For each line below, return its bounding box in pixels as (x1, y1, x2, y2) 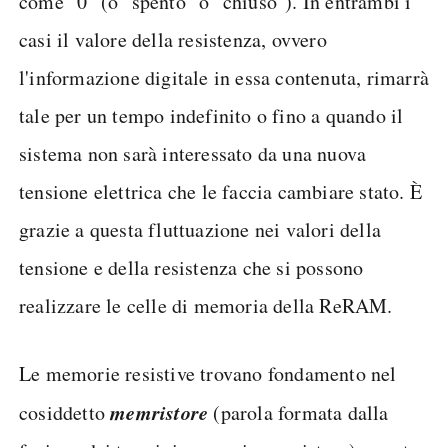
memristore (110, 397, 209, 426)
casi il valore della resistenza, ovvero (19, 25, 327, 53)
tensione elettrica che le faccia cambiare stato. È (19, 177, 423, 205)
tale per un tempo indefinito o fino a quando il (19, 101, 404, 129)
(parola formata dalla (208, 398, 389, 426)
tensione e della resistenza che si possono (19, 253, 364, 281)
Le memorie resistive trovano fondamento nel (19, 359, 397, 387)
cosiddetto (19, 398, 111, 426)
